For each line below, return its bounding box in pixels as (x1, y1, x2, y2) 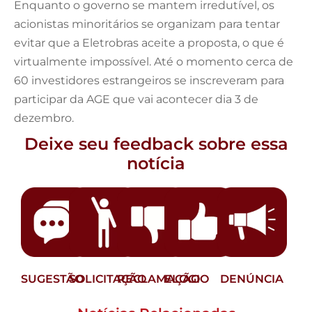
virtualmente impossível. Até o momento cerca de (14, 54, 293, 68)
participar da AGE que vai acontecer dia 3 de (14, 92, 258, 106)
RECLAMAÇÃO (116, 272, 200, 286)
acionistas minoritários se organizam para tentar (14, 17, 280, 31)
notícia (127, 153, 185, 173)
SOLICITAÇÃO (68, 272, 146, 286)
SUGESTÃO (21, 272, 84, 286)
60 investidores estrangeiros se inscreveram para (14, 73, 284, 87)
